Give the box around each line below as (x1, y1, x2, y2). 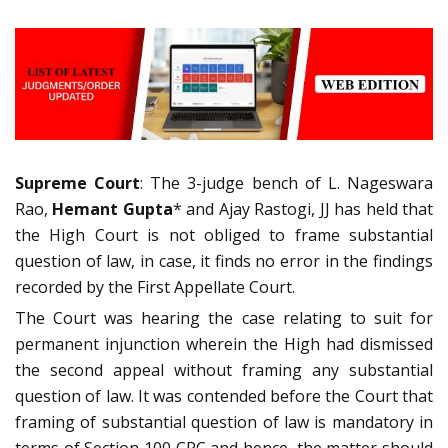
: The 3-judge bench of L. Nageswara (140, 172, 434, 195)
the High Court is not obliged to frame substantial (15, 224, 433, 247)
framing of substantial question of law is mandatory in (15, 411, 433, 434)
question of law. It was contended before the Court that (15, 385, 433, 408)
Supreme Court (15, 172, 141, 195)
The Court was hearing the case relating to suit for (15, 307, 433, 330)
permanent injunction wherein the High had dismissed (15, 333, 433, 356)
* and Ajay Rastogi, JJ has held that (172, 198, 434, 221)
